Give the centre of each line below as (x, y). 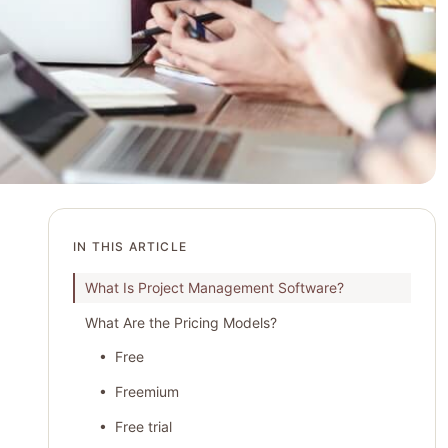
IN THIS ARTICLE (130, 246)
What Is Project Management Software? (214, 288)
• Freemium (139, 392)
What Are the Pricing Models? (180, 322)
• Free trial (136, 426)
